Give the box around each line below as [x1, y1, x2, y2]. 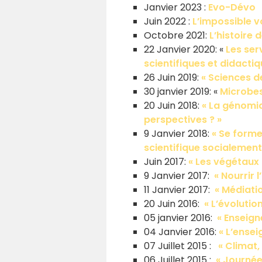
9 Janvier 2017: [144, 169, 212, 183]
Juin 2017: [144, 155, 188, 169]
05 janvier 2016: [144, 211, 217, 225]
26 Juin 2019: [144, 71, 201, 85]
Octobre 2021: [144, 29, 209, 43]
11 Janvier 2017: [144, 183, 215, 197]
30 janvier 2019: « [144, 85, 220, 99]
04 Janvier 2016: [144, 225, 216, 239]
